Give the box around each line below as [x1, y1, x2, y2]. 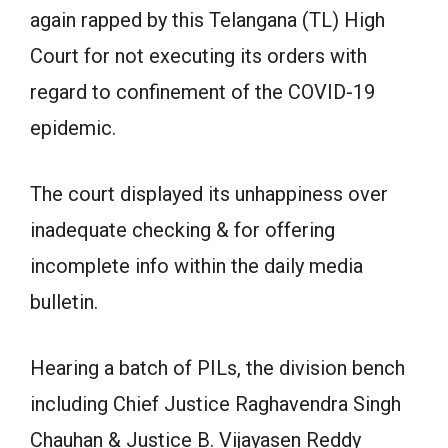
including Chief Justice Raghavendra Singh [30, 392, 401, 416]
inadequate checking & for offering [30, 218, 335, 242]
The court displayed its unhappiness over [30, 182, 388, 206]
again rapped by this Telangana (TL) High [30, 8, 385, 32]
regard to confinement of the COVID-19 [30, 80, 375, 104]
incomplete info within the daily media [30, 254, 363, 278]
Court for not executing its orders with [30, 44, 367, 68]
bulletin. [30, 290, 98, 314]
